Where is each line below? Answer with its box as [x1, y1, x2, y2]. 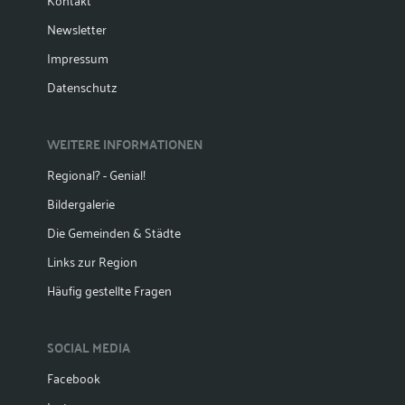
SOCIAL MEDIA [47, 335, 131, 360]
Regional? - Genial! [47, 163, 146, 186]
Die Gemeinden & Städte [47, 221, 182, 244]
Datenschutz [47, 75, 118, 99]
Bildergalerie [47, 192, 116, 215]
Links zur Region [47, 250, 138, 273]
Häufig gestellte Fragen [47, 278, 173, 302]
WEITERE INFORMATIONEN [47, 132, 203, 156]
